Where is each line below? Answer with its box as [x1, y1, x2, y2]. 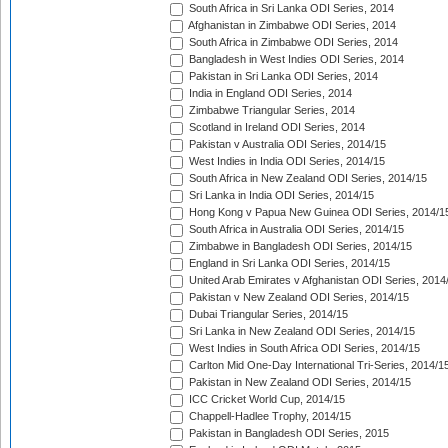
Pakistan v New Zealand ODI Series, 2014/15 [186, 291, 409, 304]
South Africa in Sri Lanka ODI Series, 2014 [186, 2, 394, 15]
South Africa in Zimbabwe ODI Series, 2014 [186, 36, 398, 49]
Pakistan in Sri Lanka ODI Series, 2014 [186, 70, 378, 83]
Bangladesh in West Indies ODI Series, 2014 [186, 53, 404, 66]
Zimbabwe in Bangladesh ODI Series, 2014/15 [186, 240, 412, 253]
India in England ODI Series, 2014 [186, 87, 352, 100]
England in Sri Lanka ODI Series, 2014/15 [186, 257, 390, 270]
